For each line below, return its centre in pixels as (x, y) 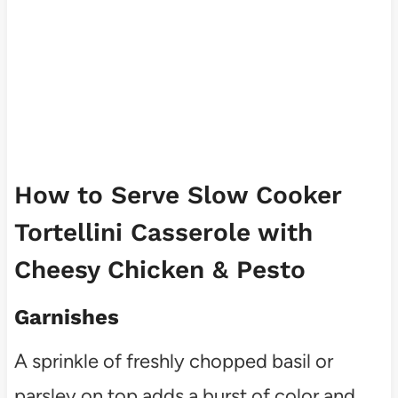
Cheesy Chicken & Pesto (159, 269)
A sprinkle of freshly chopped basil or (173, 361)
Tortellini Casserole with (163, 232)
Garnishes (66, 317)
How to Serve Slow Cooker (177, 195)
